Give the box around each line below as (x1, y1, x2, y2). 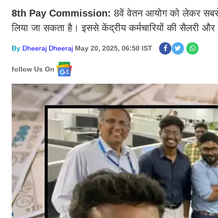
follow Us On (12, 65, 54, 73)
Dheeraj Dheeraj (22, 44, 73, 52)
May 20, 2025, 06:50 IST (75, 44, 152, 52)
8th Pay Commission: (12, 8, 114, 18)
